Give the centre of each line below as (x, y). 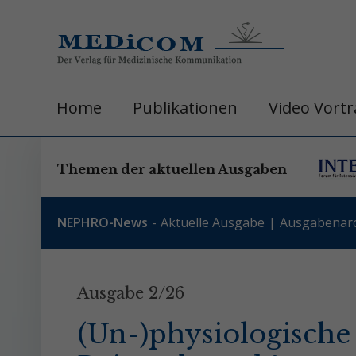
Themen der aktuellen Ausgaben (172, 169)
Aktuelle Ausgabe (213, 222)
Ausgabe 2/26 (131, 293)
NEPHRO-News (103, 222)
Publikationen (185, 108)
